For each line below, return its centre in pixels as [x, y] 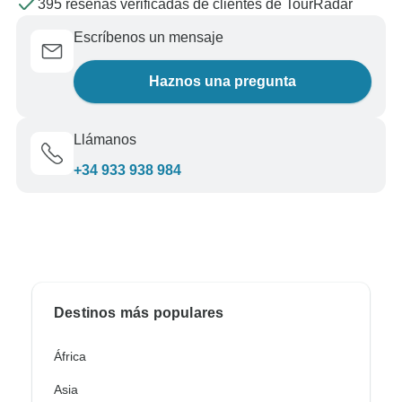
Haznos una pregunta [223, 82]
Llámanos [105, 140]
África [70, 357]
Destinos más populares [139, 313]
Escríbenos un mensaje [149, 38]
